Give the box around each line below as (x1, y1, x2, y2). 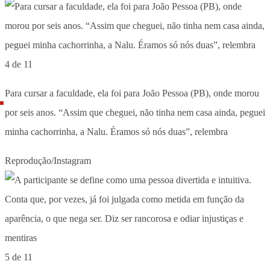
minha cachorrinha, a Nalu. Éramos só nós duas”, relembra (5, 126, 228, 137)
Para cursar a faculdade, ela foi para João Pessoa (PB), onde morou (5, 87, 259, 98)
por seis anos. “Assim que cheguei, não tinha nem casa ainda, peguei (5, 107, 265, 118)
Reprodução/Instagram (5, 155, 91, 166)
